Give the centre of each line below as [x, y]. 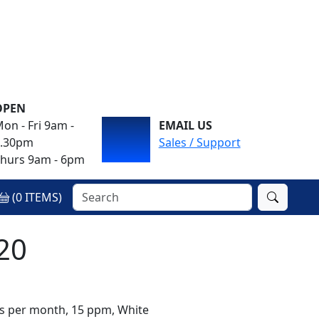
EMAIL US [185, 125]
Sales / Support [199, 142]
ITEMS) [42, 197]
